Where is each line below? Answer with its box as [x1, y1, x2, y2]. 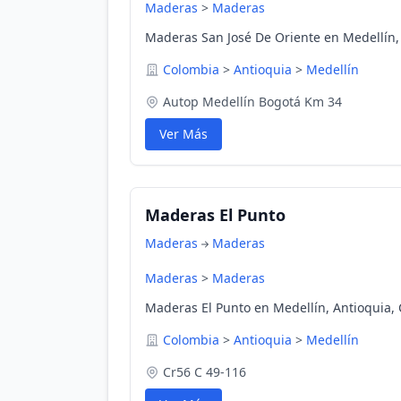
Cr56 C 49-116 [163, 363, 246, 380]
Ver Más [159, 125, 208, 142]
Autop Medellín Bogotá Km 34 [163, 93, 342, 110]
